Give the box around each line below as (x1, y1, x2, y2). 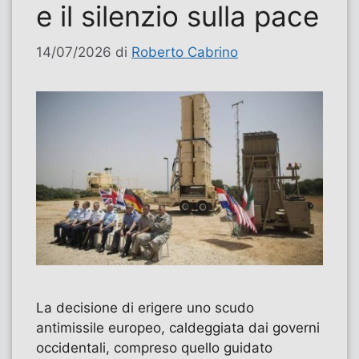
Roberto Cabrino (131, 43, 238, 60)
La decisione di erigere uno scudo (36, 300, 254, 317)
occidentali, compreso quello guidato (36, 340, 272, 357)
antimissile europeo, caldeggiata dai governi (36, 320, 320, 337)
